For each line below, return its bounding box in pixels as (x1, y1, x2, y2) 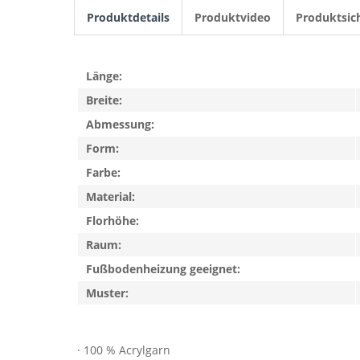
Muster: (86, 285, 129, 301)
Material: (86, 189, 135, 204)
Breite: (86, 92, 122, 108)
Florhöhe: (86, 213, 139, 228)
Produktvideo (194, 10, 271, 25)
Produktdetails (87, 10, 170, 25)
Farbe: (86, 165, 121, 180)
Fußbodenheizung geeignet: (86, 261, 240, 276)
